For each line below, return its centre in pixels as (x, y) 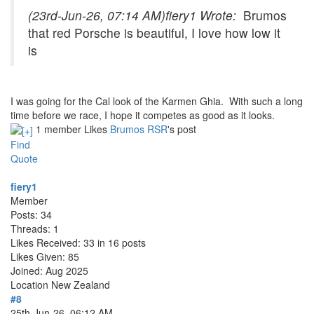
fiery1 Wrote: (203, 15)
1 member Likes (73, 129)
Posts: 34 (31, 215)
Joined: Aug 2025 (49, 271)
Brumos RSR (139, 129)
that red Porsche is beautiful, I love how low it (154, 32)
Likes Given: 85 (45, 257)
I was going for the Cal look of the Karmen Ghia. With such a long (157, 101)
